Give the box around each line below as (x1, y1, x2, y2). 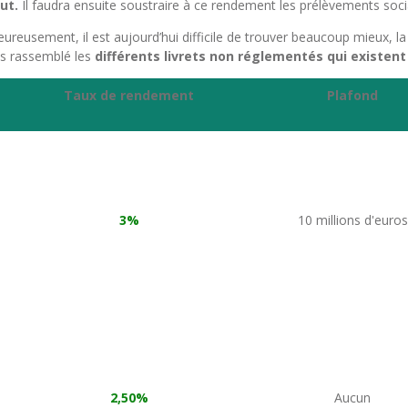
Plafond (327, 87, 378, 104)
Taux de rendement (64, 87, 194, 104)
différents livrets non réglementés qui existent (95, 47, 406, 65)
